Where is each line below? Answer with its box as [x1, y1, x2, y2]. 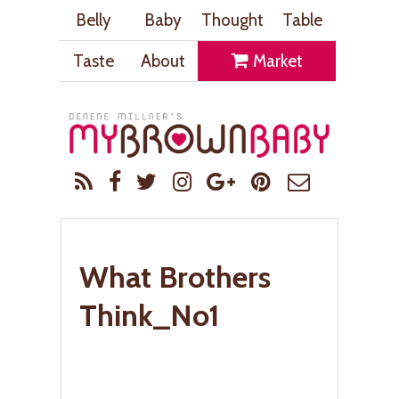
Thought [201, 9, 264, 30]
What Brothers [79, 257, 271, 296]
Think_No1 [79, 296, 220, 334]
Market [248, 50, 303, 71]
